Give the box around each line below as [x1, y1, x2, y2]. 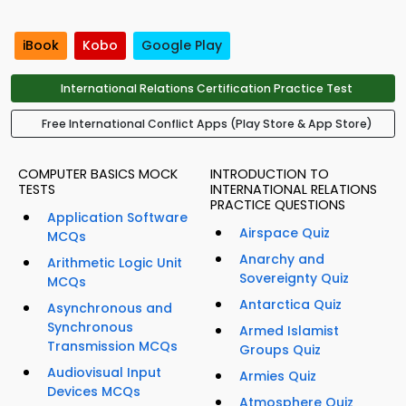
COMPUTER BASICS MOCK [18, 165, 178, 184]
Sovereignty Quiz [239, 269, 349, 288]
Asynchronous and [47, 299, 172, 318]
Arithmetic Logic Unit [47, 254, 182, 273]
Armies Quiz [239, 367, 316, 386]
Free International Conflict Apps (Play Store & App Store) [41, 116, 372, 132]
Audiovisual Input [47, 363, 161, 382]
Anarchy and [239, 250, 324, 269]
